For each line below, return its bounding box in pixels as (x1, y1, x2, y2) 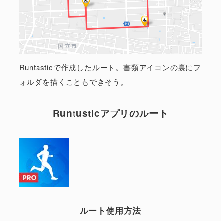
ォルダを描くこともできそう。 (19, 76, 128, 87)
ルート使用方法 (79, 204, 142, 217)
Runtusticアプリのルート (52, 106, 169, 120)
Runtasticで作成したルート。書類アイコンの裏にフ (19, 61, 201, 72)
